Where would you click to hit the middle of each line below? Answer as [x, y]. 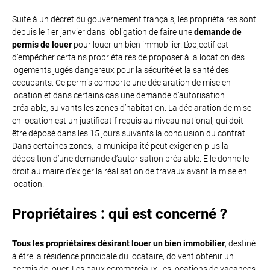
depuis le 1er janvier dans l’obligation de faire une [103, 32]
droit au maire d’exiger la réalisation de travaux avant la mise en [130, 171]
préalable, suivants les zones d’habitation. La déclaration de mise [132, 108]
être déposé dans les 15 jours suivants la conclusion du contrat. [130, 133]
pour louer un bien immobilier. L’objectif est [150, 45]
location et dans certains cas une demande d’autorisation [118, 95]
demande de [218, 32]
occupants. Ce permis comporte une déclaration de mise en [121, 83]
